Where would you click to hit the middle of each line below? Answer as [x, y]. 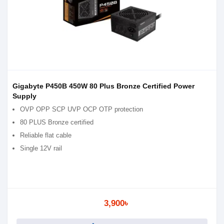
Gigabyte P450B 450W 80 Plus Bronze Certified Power [103, 86]
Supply [24, 96]
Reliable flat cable [46, 135]
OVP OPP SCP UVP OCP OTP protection [81, 109]
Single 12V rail [41, 148]
